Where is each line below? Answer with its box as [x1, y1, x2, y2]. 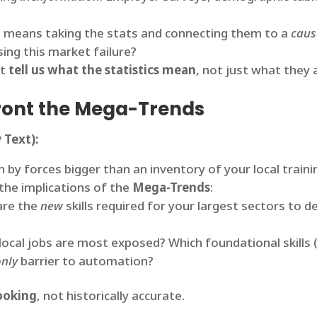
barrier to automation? [18, 253, 154, 270]
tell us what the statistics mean [8, 62, 197, 79]
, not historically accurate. [37, 287, 185, 304]
